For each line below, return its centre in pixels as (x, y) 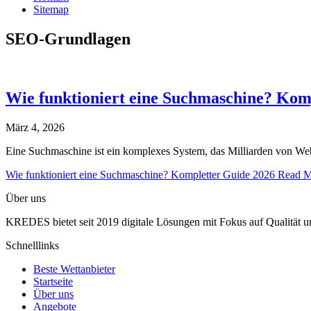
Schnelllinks (32, 245)
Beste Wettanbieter (74, 269)
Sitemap (51, 9)
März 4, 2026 (35, 127)
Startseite (53, 281)
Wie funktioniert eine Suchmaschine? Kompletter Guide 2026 (140, 174)
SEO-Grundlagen (68, 39)
